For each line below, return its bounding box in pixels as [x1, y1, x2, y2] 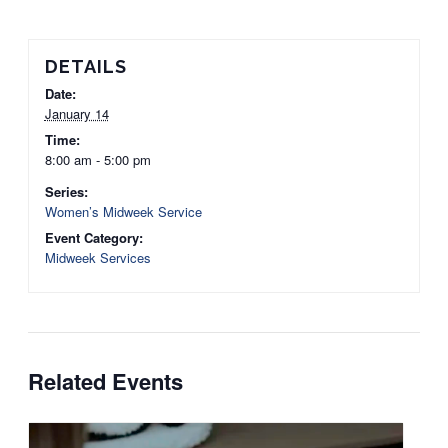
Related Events [28, 364, 183, 397]
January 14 [44, 103, 109, 123]
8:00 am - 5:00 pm [44, 149, 151, 169]
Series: [44, 181, 88, 201]
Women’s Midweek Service [44, 201, 202, 221]
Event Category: [44, 227, 143, 247]
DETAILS [44, 55, 127, 77]
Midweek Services [44, 247, 151, 267]
